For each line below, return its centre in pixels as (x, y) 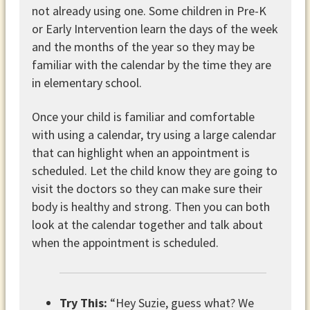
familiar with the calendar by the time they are (151, 64)
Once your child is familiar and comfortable (143, 116)
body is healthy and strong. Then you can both (151, 206)
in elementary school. (86, 82)
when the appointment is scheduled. (125, 242)
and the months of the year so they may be (143, 46)
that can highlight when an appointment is (140, 152)
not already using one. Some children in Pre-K (149, 10)
